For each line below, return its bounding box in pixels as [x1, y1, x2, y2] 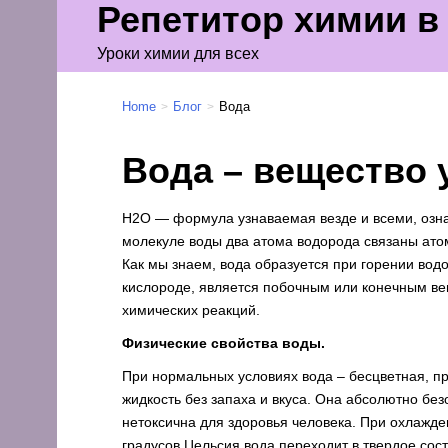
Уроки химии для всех [97, 45, 259, 62]
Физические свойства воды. [122, 335, 325, 351]
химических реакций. [122, 302, 260, 318]
